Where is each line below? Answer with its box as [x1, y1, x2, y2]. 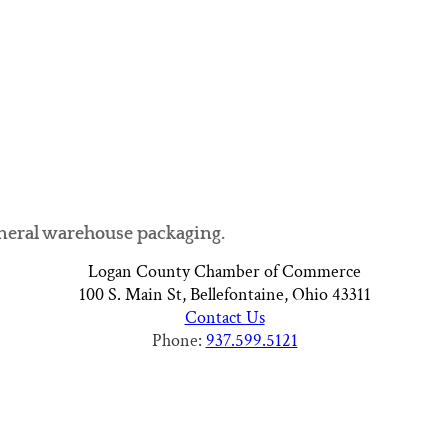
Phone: [151, 329, 206, 352]
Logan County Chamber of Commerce [88, 260, 361, 283]
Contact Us [184, 306, 265, 329]
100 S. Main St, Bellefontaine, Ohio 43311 [78, 283, 371, 306]
